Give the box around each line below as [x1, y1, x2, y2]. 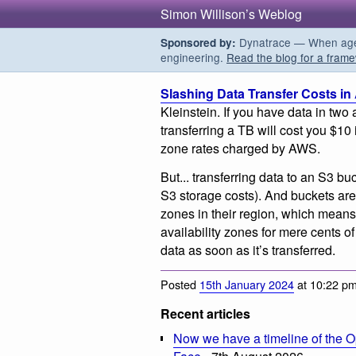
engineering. [161, 49, 226, 65]
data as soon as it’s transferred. [161, 240, 335, 259]
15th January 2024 [199, 276, 294, 293]
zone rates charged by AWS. [161, 139, 320, 157]
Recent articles [161, 304, 250, 323]
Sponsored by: [161, 35, 236, 50]
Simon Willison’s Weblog [161, 5, 302, 23]
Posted [161, 276, 199, 293]
